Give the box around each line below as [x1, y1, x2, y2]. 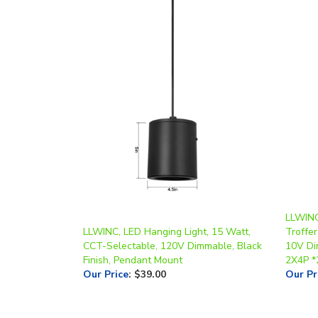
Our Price [83, 243, 128, 257]
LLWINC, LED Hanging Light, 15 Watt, [83, 200, 251, 214]
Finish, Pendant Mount [83, 229, 182, 243]
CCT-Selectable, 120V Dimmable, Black [83, 214, 262, 229]
